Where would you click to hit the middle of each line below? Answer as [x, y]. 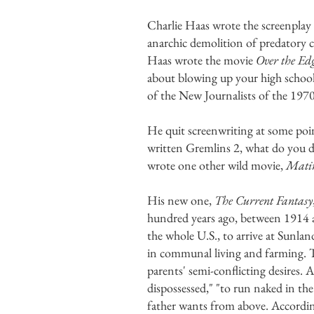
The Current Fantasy [264, 200]
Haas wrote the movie [202, 60]
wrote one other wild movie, [217, 165]
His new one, [181, 200]
